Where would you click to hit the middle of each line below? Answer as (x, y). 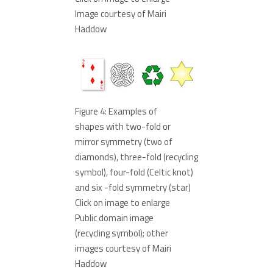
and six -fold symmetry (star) (133, 188)
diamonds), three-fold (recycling (136, 157)
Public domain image (114, 218)
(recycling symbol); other (122, 233)
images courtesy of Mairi (123, 249)
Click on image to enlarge (122, 203)
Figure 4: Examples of (116, 112)
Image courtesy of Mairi (121, 14)
